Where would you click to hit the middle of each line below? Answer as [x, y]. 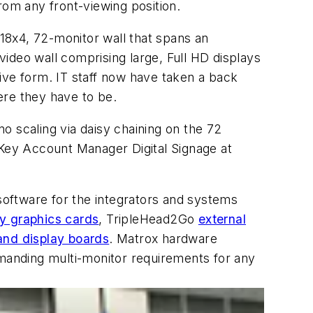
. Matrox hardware [163, 239]
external [222, 219]
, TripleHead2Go [148, 219]
